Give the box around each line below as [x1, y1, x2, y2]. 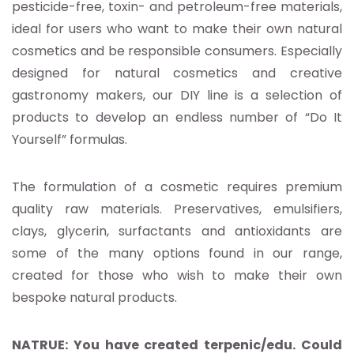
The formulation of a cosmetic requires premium [12, 178, 342, 197]
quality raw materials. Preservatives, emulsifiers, [12, 200, 342, 219]
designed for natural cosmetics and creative [12, 64, 342, 83]
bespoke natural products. [12, 288, 177, 307]
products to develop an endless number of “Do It [12, 108, 342, 127]
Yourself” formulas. [12, 130, 127, 149]
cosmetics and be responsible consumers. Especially [12, 42, 342, 61]
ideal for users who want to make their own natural [12, 20, 342, 39]
